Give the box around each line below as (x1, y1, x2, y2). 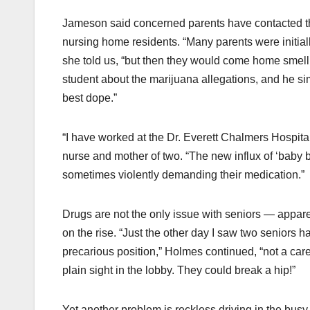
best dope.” (62, 92, 117, 104)
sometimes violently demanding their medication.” (62, 169, 304, 181)
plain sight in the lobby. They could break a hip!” (62, 264, 295, 277)
